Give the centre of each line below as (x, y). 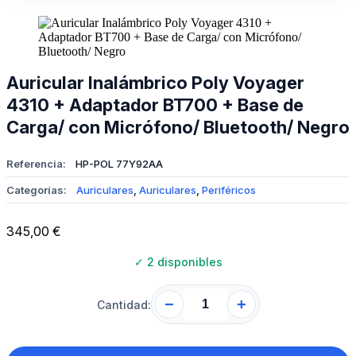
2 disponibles (183, 262)
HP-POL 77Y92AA (119, 164)
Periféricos (229, 190)
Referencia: (36, 164)
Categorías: (37, 190)
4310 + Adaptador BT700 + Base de (155, 105)
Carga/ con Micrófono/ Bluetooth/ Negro (178, 127)
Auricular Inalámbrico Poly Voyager (155, 83)
